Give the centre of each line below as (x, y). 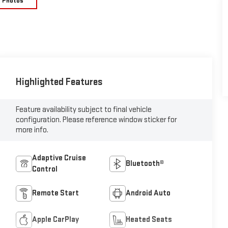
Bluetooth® (145, 164)
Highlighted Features (59, 82)
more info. (32, 130)
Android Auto (148, 193)
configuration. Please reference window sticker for (96, 120)
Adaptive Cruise (59, 158)
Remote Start (55, 193)
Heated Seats (149, 220)
